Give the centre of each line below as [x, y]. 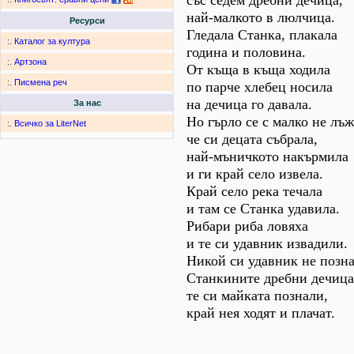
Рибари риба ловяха [247, 226]
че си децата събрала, [252, 139]
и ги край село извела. [255, 174]
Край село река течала [254, 191]
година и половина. [246, 52]
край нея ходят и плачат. [261, 313]
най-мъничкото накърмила [267, 156]
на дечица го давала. [249, 104]
